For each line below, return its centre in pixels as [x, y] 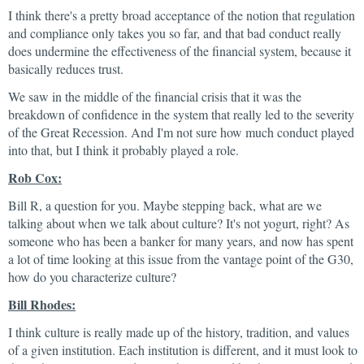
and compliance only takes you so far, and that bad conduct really [175, 33]
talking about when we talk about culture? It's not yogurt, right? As [179, 223]
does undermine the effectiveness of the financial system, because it [180, 51]
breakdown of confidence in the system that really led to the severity [181, 114]
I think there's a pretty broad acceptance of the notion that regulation [182, 15]
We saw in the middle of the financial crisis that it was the [155, 96]
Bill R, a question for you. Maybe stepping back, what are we [165, 205]
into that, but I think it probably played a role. [123, 150]
